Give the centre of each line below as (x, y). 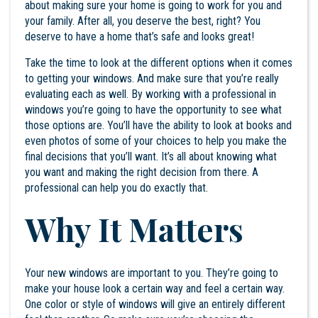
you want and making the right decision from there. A (142, 172)
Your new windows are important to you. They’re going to (152, 273)
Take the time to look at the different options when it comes (159, 62)
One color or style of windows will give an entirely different (155, 304)
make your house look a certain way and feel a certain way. (155, 288)
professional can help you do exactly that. (116, 187)
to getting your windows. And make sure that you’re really (152, 78)
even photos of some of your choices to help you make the (156, 141)
